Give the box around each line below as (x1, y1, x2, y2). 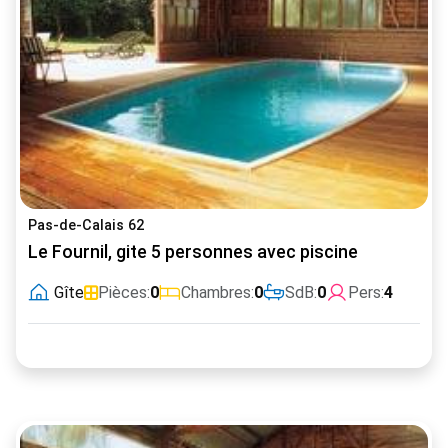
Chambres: (181, 282, 254, 302)
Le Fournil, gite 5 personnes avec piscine (28, 241, 358, 262)
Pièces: (98, 282, 150, 302)
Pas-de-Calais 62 (28, 216, 144, 234)
